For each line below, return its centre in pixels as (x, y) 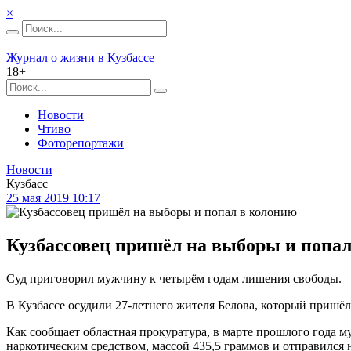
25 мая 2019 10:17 (53, 198)
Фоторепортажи (81, 143)
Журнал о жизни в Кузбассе (80, 58)
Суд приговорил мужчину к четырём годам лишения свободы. (174, 278)
